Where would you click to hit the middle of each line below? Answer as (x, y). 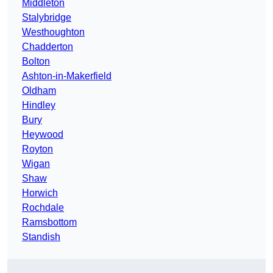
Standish (41, 237)
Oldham (39, 91)
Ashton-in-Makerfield (67, 76)
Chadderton (48, 47)
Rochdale (43, 208)
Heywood (43, 135)
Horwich (40, 193)
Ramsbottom (49, 222)
